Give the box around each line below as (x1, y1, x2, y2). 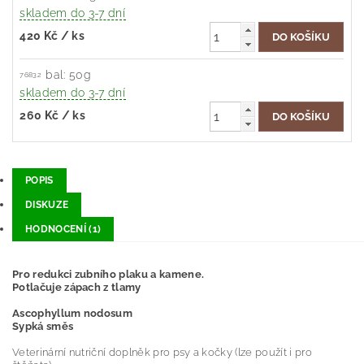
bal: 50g (45, 68, 91, 82)
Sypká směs (12, 320, 74, 333)
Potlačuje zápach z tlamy (12, 281, 141, 294)
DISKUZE (25, 199, 69, 211)
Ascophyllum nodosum (12, 307, 133, 320)
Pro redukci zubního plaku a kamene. (12, 268, 205, 281)
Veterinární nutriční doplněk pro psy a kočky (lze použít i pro (12, 346, 312, 359)
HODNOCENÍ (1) (25, 223, 102, 236)
